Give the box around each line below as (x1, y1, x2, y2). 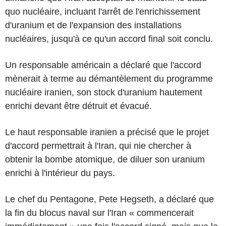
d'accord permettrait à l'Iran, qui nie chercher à (5, 140, 191, 151)
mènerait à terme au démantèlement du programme (5, 73, 213, 84)
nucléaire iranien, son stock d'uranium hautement (5, 87, 202, 97)
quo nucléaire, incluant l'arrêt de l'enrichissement (5, 6, 200, 17)
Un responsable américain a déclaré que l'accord (5, 60, 201, 70)
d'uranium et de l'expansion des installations (5, 20, 182, 30)
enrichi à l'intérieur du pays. (5, 167, 115, 178)
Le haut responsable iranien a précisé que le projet (5, 127, 209, 137)
